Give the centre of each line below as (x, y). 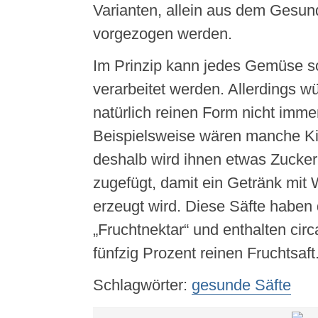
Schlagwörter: (142, 285)
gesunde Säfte (241, 285)
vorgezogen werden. (162, 34)
